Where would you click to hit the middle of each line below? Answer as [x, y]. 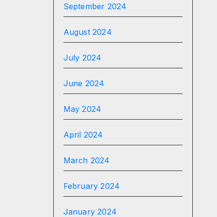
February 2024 [92, 186]
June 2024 [84, 83]
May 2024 [82, 109]
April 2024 [83, 135]
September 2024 [95, 6]
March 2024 [86, 160]
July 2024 [82, 58]
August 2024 [87, 32]
